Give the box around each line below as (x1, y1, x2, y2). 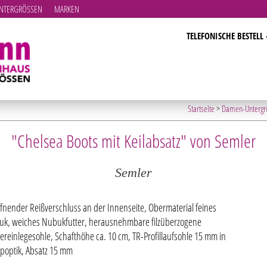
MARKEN (54, 3, 79, 15)
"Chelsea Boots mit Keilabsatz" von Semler (11, 129, 256, 153)
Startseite (187, 103, 215, 114)
